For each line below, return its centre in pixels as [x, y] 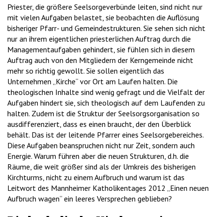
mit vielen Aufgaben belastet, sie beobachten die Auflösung [103, 18]
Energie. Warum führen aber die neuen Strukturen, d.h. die [98, 156]
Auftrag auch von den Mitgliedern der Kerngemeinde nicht [100, 60]
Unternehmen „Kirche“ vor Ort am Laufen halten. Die [93, 82]
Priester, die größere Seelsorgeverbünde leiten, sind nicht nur [105, 7]
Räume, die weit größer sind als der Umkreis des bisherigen [101, 167]
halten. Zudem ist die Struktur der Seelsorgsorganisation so [103, 114]
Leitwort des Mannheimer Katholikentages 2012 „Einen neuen [108, 188]
